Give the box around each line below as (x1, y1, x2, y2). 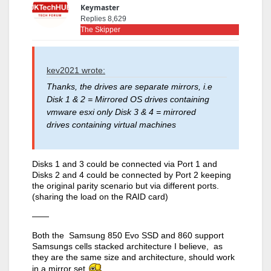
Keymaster (80, 2, 119, 13)
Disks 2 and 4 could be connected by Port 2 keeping (32, 169, 231, 180)
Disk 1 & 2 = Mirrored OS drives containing (47, 94, 209, 104)
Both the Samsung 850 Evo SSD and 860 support (32, 230, 224, 240)
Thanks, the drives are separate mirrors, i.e (47, 81, 212, 91)
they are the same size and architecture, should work (32, 252, 235, 262)
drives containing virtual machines (47, 119, 176, 129)
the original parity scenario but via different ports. (32, 180, 219, 191)
